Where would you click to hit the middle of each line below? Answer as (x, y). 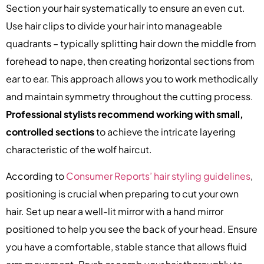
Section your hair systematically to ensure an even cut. (126, 8)
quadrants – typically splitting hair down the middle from (131, 44)
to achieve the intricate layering (165, 132)
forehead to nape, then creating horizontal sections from (130, 61)
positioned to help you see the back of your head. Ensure (132, 229)
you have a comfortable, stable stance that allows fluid (126, 246)
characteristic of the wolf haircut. (79, 150)
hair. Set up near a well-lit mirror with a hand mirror (115, 211)
